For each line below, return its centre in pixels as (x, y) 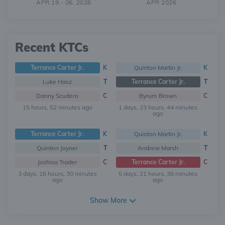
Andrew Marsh (158, 148)
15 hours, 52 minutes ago (57, 107)
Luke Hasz (58, 82)
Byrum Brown (158, 96)
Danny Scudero (58, 96)
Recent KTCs (52, 47)
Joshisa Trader (58, 162)
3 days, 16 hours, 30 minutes (57, 174)
